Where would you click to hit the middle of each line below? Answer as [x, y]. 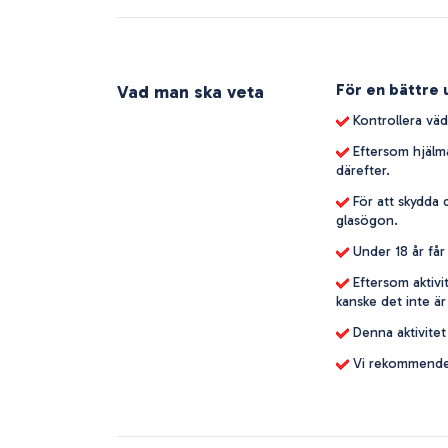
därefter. [363, 170]
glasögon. [367, 220]
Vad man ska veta [190, 91]
